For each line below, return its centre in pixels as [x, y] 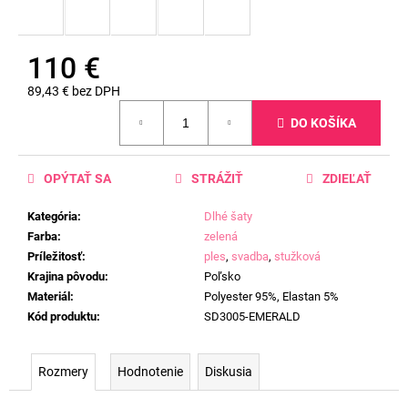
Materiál [49, 297]
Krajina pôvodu [66, 277]
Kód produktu [62, 317]
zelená [221, 237]
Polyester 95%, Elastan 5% [271, 297]
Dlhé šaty [228, 217]
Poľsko [222, 277]
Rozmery [63, 372]
